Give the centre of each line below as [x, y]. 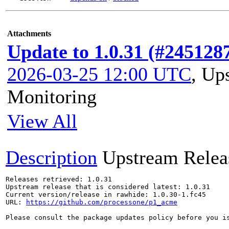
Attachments [29, 33]
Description [51, 157]
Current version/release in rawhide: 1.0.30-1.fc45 [106, 194]
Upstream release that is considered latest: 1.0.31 [108, 187]
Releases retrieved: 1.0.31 [59, 179]
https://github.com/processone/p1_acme [102, 202]
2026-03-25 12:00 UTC [99, 74]
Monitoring [52, 97]
